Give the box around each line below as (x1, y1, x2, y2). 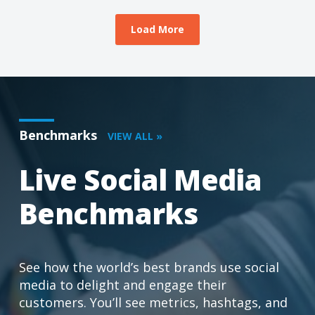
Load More (130, 22, 184, 36)
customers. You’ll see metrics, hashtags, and (18, 293, 288, 311)
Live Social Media (18, 160, 262, 199)
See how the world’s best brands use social (18, 258, 279, 276)
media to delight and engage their (18, 276, 226, 293)
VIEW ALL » (107, 129, 162, 143)
